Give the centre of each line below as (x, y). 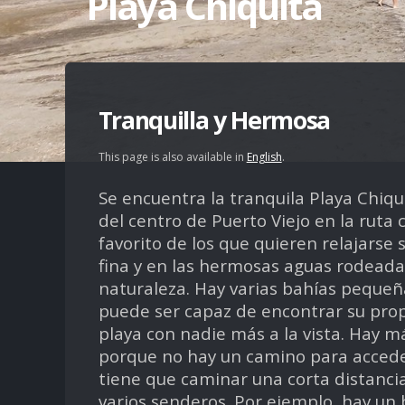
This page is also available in (172, 157)
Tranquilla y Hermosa (214, 120)
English (264, 157)
